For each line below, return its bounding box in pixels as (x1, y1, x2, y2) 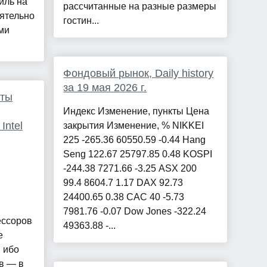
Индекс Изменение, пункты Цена (63, 106, 210, 117)
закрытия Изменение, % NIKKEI (63, 120, 204, 131)
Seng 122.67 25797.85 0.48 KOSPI (63, 149, 213, 160)
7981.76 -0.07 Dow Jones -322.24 (63, 206, 207, 217)
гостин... (63, 15, 100, 26)
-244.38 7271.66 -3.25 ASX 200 (63, 163, 197, 174)
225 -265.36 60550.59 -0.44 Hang (63, 135, 206, 145)
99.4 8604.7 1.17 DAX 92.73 (63, 178, 184, 188)
